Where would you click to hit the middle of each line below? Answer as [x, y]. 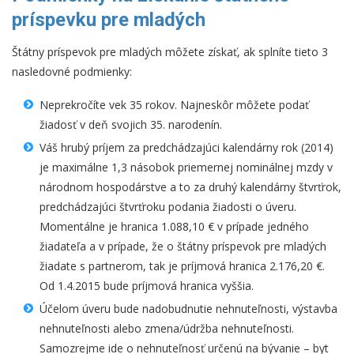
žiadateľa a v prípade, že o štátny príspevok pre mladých [183, 247]
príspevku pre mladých [109, 20]
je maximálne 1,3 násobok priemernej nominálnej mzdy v [186, 168]
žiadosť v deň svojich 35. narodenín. [131, 125]
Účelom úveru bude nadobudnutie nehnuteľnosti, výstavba [188, 309]
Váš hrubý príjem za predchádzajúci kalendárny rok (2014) [186, 148]
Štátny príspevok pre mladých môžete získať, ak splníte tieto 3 [170, 52]
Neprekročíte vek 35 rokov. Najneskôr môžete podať [174, 105]
